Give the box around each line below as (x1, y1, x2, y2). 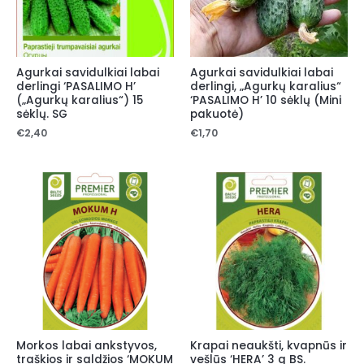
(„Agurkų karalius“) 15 (16, 92, 143, 108)
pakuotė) (190, 106, 244, 122)
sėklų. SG (16, 106, 67, 122)
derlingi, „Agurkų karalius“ (190, 78, 341, 94)
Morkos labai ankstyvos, (16, 337, 157, 353)
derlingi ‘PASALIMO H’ (16, 78, 136, 94)
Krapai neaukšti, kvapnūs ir (190, 337, 347, 353)
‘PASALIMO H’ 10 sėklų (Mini (190, 92, 341, 108)
